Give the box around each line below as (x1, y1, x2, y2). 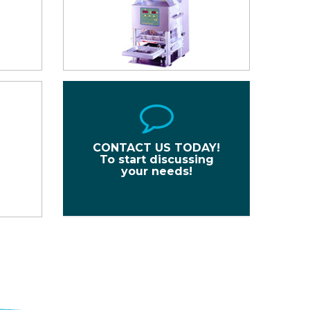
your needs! (120, 165, 192, 178)
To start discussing (99, 153, 214, 166)
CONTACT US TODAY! (93, 141, 220, 154)
